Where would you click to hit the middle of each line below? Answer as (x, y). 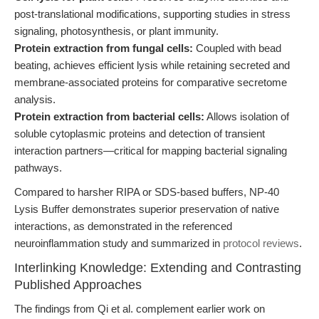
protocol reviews (261, 243)
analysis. (35, 99)
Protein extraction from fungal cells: (104, 48)
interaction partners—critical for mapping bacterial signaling (151, 151)
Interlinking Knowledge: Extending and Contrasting (158, 268)
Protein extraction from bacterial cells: (109, 116)
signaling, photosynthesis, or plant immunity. (116, 31)
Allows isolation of (247, 116)
